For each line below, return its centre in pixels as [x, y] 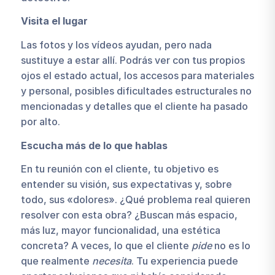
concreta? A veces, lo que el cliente [106, 246]
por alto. [40, 121]
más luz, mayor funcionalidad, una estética [120, 230]
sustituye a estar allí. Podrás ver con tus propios [133, 60]
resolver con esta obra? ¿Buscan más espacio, [129, 215]
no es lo [231, 246]
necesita [111, 261]
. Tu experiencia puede [184, 261]
